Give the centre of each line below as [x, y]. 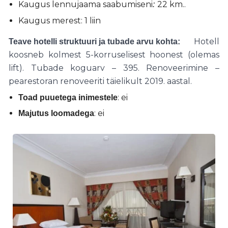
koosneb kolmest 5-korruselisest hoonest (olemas [114, 54]
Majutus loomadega [56, 113]
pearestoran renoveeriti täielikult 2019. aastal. [100, 81]
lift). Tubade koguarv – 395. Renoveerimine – [114, 68]
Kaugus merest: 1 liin [59, 20]
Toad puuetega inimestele [68, 97]
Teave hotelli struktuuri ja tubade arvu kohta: [94, 41]
